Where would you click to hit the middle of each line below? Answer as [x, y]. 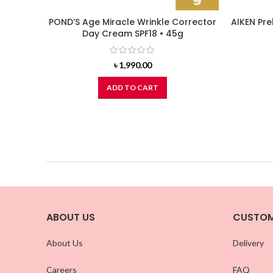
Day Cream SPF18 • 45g [133, 33]
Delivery [248, 243]
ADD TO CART [133, 87]
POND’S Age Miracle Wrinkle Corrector [133, 22]
